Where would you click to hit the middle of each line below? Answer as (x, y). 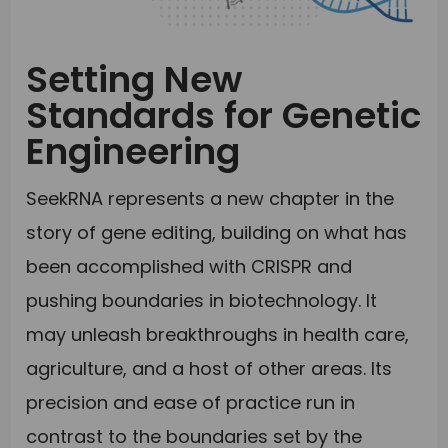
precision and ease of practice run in (191, 403)
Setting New (134, 80)
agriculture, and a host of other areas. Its (209, 369)
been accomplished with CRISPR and (189, 267)
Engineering (133, 152)
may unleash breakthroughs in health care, (218, 335)
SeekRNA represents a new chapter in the (210, 199)
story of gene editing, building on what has (217, 233)
